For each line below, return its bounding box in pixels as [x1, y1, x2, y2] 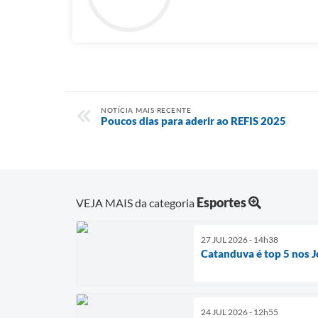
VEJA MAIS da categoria [76, 195, 197, 209]
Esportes [197, 194, 246, 210]
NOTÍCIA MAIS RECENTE [101, 106, 191, 114]
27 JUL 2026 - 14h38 [201, 234, 278, 245]
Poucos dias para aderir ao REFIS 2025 [101, 114, 286, 127]
